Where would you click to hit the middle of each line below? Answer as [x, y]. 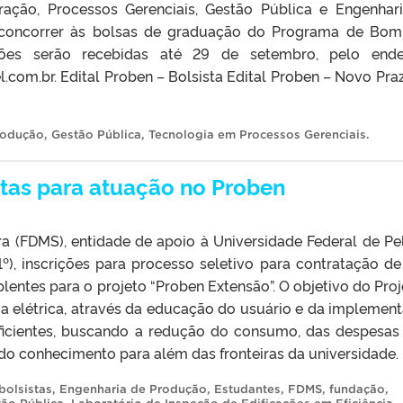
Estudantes [247, 389]
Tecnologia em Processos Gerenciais [257, 134]
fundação [357, 389]
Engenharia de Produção [133, 389]
